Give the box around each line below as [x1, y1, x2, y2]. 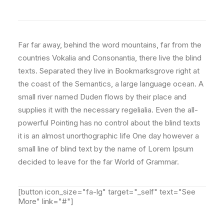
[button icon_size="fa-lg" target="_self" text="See [18, 187, 195, 196]
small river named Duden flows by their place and [18, 92, 186, 101]
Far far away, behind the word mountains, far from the [18, 40, 201, 49]
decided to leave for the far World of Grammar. [18, 157, 179, 166]
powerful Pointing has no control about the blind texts [18, 118, 200, 127]
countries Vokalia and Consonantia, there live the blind [18, 53, 201, 62]
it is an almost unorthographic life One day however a [18, 131, 199, 140]
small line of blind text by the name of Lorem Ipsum [18, 144, 193, 153]
